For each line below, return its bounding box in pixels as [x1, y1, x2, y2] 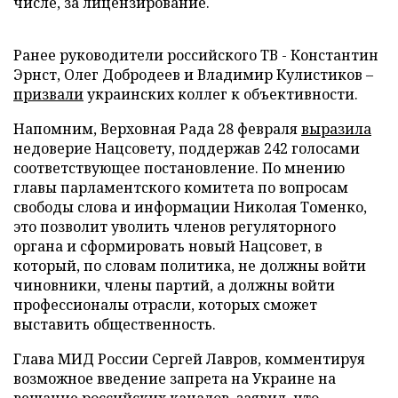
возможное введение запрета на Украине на [13, 369, 336, 388]
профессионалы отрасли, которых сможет [13, 295, 317, 314]
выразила [301, 119, 371, 139]
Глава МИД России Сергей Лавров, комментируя [13, 349, 365, 369]
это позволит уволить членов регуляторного [13, 217, 336, 236]
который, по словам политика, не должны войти [13, 256, 366, 275]
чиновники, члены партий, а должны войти [13, 275, 335, 295]
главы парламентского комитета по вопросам [13, 178, 348, 197]
